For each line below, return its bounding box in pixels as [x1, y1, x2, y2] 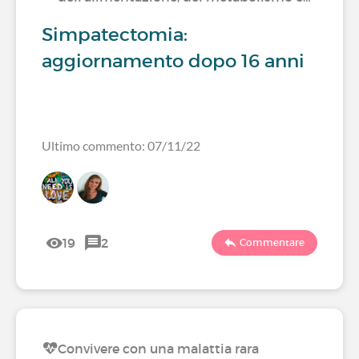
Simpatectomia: [42, 23, 188, 46]
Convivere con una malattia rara [58, 341, 259, 357]
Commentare [240, 236, 305, 248]
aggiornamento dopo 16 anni [42, 50, 305, 72]
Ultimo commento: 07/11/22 [42, 138, 200, 153]
